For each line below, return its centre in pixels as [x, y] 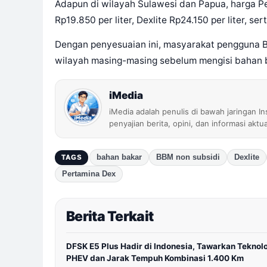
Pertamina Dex [89, 174]
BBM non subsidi [188, 158]
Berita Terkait [110, 217]
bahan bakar [119, 158]
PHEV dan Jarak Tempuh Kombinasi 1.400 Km [155, 258]
